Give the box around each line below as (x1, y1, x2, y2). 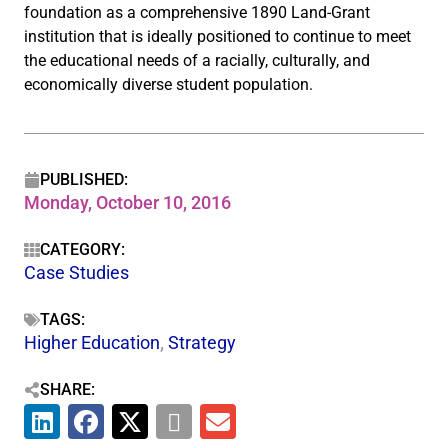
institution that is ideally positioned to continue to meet (24, 27, 411, 46)
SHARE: (40, 380, 95, 399)
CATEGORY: (40, 240, 125, 259)
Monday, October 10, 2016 (24, 192, 231, 213)
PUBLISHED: (40, 170, 128, 189)
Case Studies (24, 262, 129, 283)
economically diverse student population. (24, 75, 313, 94)
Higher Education (24, 332, 160, 353)
